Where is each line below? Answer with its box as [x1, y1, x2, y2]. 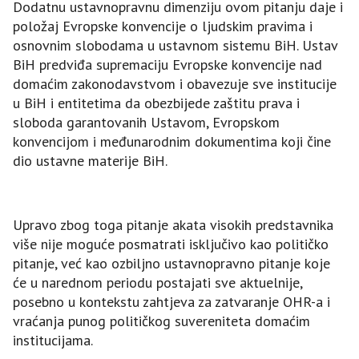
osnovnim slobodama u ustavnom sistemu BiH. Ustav [13, 36, 337, 55]
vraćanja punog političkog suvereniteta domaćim [13, 312, 310, 331]
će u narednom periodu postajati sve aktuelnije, [13, 273, 302, 292]
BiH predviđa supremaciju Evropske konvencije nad [13, 55, 322, 75]
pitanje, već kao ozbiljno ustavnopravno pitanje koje [13, 254, 330, 273]
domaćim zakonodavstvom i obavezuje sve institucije [13, 75, 337, 94]
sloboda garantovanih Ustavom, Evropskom [13, 113, 280, 132]
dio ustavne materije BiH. [13, 151, 167, 171]
